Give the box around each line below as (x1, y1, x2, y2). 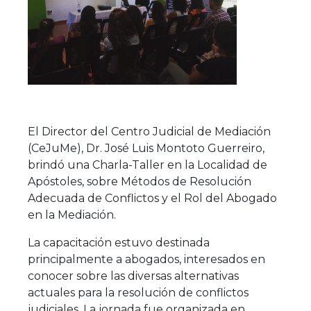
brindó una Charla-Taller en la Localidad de (27, 158, 267, 171)
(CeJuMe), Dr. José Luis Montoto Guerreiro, (27, 141, 264, 155)
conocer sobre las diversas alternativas (27, 269, 239, 283)
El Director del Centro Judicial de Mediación (27, 124, 271, 138)
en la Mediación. (27, 208, 116, 221)
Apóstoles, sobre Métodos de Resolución (27, 174, 251, 188)
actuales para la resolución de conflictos (27, 285, 249, 299)
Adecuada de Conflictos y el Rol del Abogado (27, 191, 277, 205)
